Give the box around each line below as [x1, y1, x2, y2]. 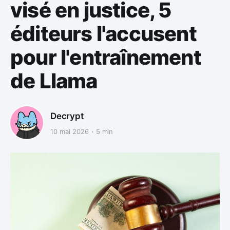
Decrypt [50, 110, 84, 121]
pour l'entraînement [10, 45, 201, 70]
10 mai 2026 [50, 127, 89, 136]
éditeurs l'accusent [10, 21, 197, 47]
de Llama [10, 68, 98, 94]
